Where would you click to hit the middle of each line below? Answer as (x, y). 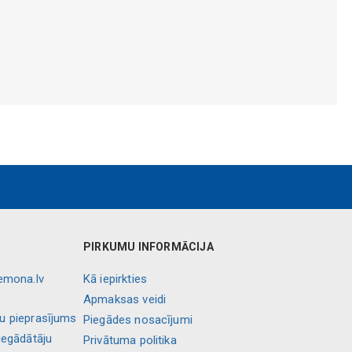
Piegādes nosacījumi (138, 320)
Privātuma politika (130, 340)
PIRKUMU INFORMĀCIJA (148, 247)
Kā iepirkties (115, 279)
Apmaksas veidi (125, 299)
